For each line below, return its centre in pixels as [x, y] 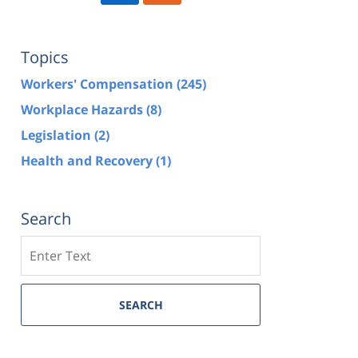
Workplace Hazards [84, 109]
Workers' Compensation [99, 84]
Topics [45, 57]
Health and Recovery [88, 160]
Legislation [58, 135]
